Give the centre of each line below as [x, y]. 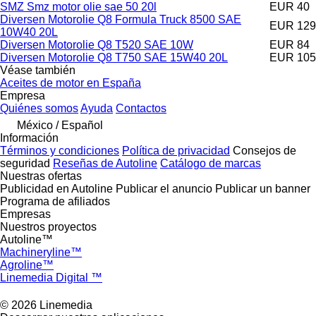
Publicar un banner [263, 189]
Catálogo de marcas [211, 164]
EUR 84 [290, 45]
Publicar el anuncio [164, 189]
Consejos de [265, 151]
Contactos [141, 109]
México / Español [60, 126]
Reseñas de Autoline [105, 164]
